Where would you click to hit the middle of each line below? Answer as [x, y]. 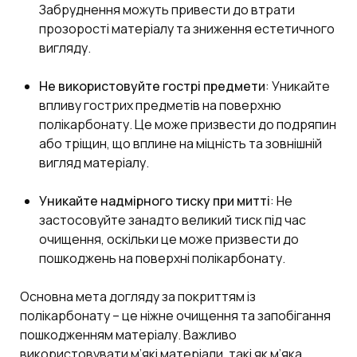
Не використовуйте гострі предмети [152, 86]
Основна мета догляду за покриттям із [138, 296]
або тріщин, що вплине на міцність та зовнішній [180, 143]
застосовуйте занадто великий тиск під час [173, 220]
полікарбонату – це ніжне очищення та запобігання [175, 315]
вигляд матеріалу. [94, 162]
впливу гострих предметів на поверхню [160, 105]
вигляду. [65, 47]
